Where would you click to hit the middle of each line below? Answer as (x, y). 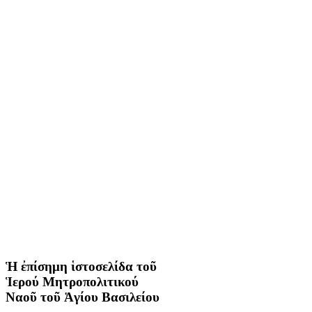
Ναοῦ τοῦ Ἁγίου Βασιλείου (83, 297)
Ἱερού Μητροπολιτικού (72, 281)
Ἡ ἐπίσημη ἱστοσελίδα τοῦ (81, 266)
